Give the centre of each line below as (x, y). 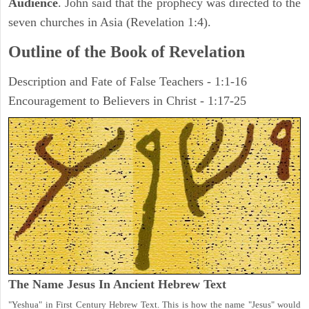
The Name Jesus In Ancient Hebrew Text (117, 284)
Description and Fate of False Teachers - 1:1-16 (128, 82)
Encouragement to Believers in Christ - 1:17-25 (127, 101)
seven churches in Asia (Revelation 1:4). (110, 22)
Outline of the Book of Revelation (127, 52)
